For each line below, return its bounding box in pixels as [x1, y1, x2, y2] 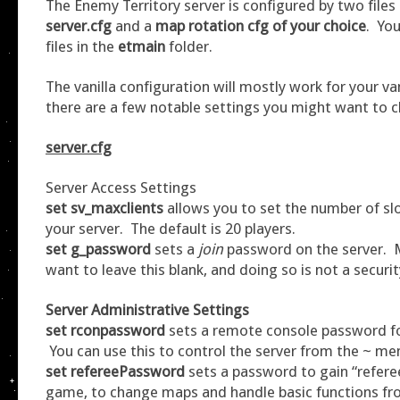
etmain [118, 37, 165, 55]
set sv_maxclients [46, 198, 167, 217]
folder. [165, 37, 212, 55]
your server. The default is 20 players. [46, 219, 296, 237]
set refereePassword [46, 362, 188, 380]
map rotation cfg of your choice [155, 16, 366, 35]
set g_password [46, 239, 154, 258]
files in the [46, 37, 118, 55]
